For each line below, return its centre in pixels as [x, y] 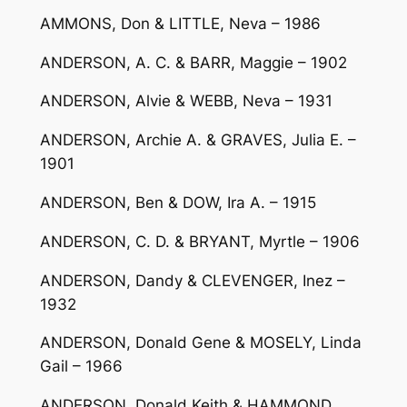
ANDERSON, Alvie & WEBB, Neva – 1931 [186, 101]
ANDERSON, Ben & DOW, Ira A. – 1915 [178, 203]
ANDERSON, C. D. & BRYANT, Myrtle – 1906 [199, 241]
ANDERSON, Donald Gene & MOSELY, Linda [200, 343]
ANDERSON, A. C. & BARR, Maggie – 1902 [193, 62]
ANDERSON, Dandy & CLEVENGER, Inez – [192, 280]
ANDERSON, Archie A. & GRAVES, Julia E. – [198, 140]
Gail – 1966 [81, 367]
